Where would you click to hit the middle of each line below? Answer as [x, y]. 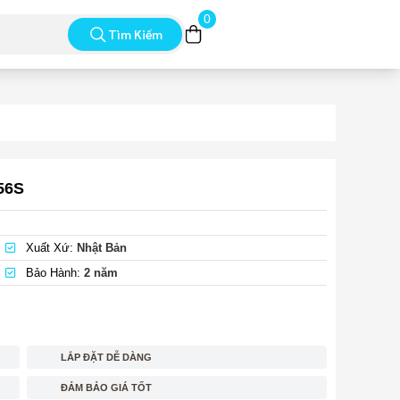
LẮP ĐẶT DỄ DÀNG [106, 357]
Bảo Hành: [53, 273]
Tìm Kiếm [135, 34]
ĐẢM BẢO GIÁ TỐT [106, 387]
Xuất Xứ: [50, 248]
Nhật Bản [102, 248]
